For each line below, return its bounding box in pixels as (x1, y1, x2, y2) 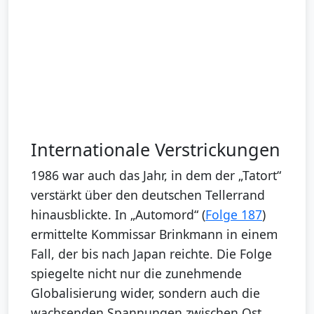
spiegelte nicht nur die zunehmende (31, 264, 242, 282)
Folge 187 (205, 205, 262, 223)
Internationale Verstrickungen (31, 137, 280, 161)
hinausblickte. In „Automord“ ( (31, 205, 205, 223)
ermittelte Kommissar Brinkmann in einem (31, 225, 278, 243)
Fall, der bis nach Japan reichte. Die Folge (31, 245, 272, 262)
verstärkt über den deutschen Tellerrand (31, 186, 265, 203)
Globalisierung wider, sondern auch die (31, 284, 260, 301)
